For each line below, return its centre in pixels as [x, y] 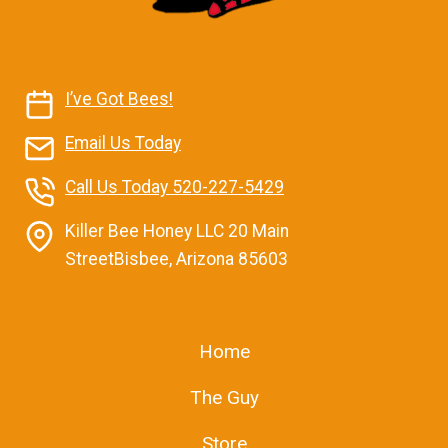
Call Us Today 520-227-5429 [174, 187]
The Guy [224, 397]
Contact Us [74, 75]
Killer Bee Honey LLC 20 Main [177, 231]
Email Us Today [123, 143]
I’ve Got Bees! [119, 99]
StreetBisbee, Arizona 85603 [176, 259]
